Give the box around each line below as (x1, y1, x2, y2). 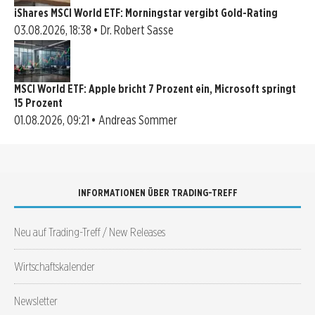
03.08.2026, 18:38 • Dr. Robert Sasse (14, 22, 174, 37)
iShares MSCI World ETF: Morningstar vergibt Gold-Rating (14, 6, 278, 20)
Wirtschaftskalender (14, 258, 95, 274)
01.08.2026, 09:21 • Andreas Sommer (14, 112, 177, 127)
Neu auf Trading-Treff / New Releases (14, 224, 165, 239)
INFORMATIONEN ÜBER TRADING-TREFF (77, 186, 238, 198)
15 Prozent (14, 96, 63, 110)
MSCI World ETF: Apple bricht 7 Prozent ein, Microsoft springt (14, 82, 296, 96)
